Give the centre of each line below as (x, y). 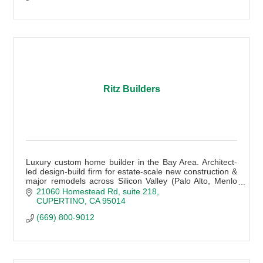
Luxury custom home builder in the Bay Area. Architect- (131, 162)
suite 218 (139, 192)
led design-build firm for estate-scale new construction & (131, 171)
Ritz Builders (131, 89)
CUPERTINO (60, 201)
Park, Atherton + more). (69, 190)
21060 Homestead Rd (77, 192)
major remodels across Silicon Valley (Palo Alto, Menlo (131, 181)
